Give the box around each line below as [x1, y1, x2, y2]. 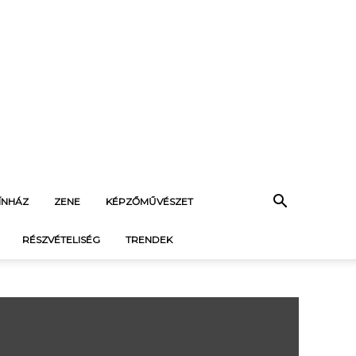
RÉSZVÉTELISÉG [22, 234, 100, 246]
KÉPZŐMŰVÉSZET [105, 195, 193, 207]
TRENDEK [126, 234, 172, 246]
